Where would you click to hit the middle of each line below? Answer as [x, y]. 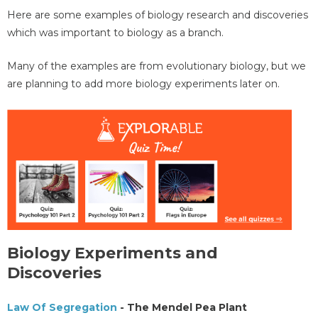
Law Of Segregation [62, 308]
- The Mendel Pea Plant [182, 308]
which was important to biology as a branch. [115, 32]
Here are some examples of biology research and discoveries [158, 15]
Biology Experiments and [113, 253]
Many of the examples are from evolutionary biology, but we [157, 66]
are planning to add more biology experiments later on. [143, 84]
